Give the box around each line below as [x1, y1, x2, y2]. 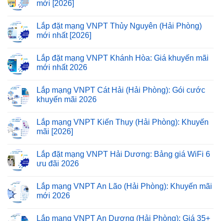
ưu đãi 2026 [37, 159, 79, 168]
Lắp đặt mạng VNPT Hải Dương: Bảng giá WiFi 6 [37, 149, 210, 158]
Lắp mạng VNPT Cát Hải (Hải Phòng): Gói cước [37, 85, 205, 94]
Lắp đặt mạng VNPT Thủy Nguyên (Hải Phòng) [37, 21, 202, 30]
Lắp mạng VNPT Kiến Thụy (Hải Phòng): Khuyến [37, 117, 209, 126]
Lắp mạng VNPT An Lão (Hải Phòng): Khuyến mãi [37, 182, 212, 190]
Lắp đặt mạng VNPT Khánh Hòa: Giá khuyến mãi [37, 53, 209, 62]
